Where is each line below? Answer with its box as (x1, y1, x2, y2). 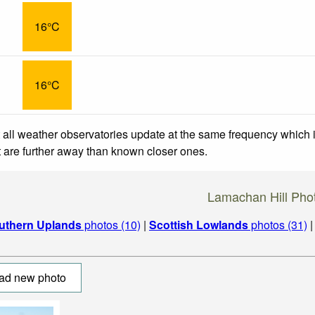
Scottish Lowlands (149, 216, 248, 233)
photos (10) (82, 216, 141, 233)
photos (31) (248, 216, 307, 233)
